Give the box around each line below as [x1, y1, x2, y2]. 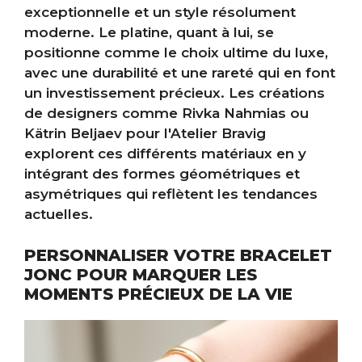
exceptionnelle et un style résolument [24, 4, 296, 21]
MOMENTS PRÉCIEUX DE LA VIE [24, 284, 293, 304]
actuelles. [24, 206, 93, 223]
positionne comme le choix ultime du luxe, [24, 44, 328, 61]
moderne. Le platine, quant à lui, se [24, 24, 274, 41]
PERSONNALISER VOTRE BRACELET [24, 245, 332, 265]
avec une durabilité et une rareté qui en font [24, 65, 335, 82]
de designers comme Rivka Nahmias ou [24, 105, 309, 122]
